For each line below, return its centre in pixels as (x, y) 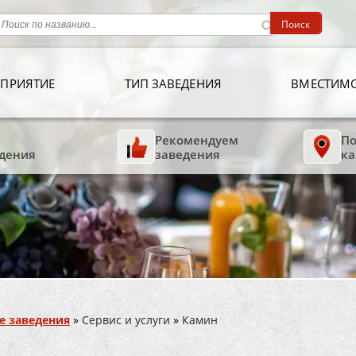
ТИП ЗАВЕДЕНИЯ (173, 83)
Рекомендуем (197, 139)
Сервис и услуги (126, 320)
